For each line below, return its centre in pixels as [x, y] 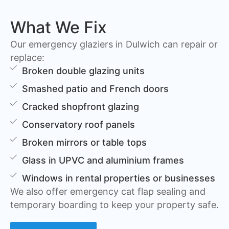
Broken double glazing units [84, 71]
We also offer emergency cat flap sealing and [108, 192]
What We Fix [59, 28]
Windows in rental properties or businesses [119, 178]
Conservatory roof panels [79, 125]
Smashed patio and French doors [96, 89]
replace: [27, 58]
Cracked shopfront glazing [81, 107]
